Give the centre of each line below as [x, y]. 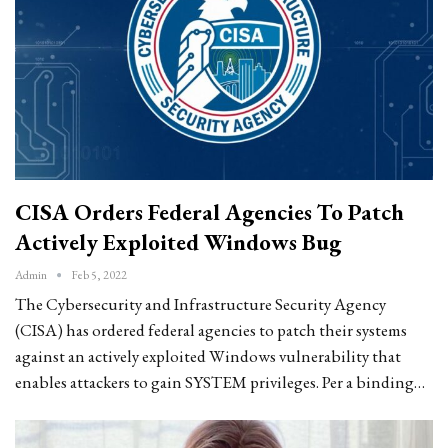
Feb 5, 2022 [99, 274]
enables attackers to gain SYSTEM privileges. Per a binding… [220, 381]
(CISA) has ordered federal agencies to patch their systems [211, 329]
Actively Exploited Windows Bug [178, 241]
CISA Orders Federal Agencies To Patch [209, 211]
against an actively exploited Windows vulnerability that [208, 355]
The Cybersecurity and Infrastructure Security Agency [200, 303]
